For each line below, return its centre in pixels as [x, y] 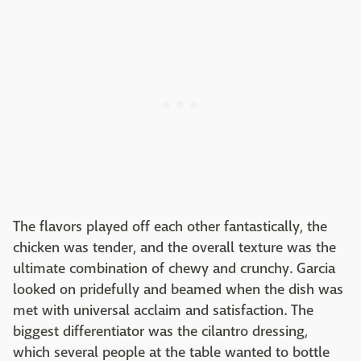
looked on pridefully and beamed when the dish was [178, 290]
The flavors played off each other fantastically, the [170, 227]
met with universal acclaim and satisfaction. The [163, 311]
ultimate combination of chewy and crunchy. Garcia [174, 269]
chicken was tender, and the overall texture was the [174, 248]
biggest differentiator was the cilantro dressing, [160, 332]
